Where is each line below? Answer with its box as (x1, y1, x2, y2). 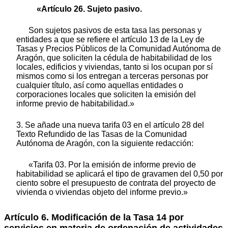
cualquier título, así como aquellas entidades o (16, 81, 183, 90)
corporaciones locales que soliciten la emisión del (16, 90, 196, 99)
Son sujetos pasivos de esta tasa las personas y (28, 26, 202, 35)
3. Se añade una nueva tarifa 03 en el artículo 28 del (16, 121, 204, 130)
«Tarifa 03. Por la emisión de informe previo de (28, 160, 196, 169)
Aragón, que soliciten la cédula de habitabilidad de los (16, 53, 212, 63)
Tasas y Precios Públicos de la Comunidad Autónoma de (16, 44, 221, 53)
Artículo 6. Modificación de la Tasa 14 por (4, 212, 184, 223)
